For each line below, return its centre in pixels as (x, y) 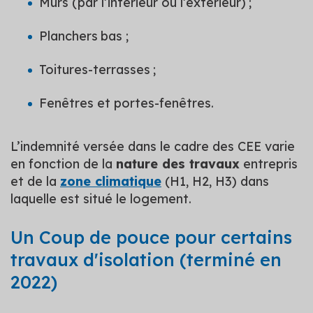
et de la (35, 181)
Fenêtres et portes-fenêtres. (126, 103)
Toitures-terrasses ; (97, 70)
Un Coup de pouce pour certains (151, 237)
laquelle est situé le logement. (101, 199)
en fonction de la (63, 164)
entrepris (269, 164)
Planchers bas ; (84, 36)
